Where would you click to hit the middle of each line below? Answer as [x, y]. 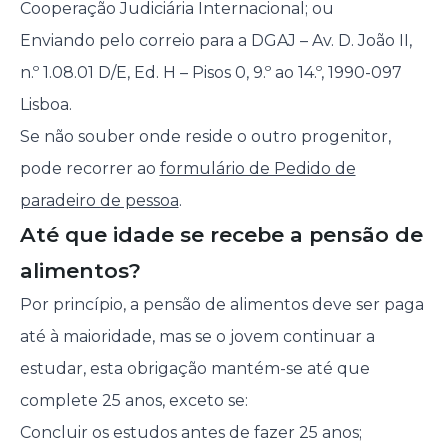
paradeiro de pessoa [99, 201]
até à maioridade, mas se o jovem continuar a [197, 337]
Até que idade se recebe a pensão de [221, 235]
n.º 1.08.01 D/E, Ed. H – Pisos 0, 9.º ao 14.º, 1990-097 [210, 73]
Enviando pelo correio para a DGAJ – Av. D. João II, [215, 41]
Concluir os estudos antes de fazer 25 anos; [190, 433]
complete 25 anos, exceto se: [133, 401]
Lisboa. [45, 105]
